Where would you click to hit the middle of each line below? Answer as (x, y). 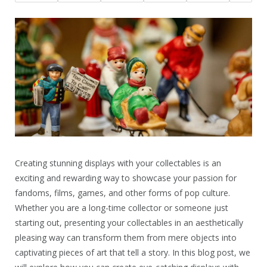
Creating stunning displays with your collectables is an (118, 163)
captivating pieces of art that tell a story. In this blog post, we (133, 252)
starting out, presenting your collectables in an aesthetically (129, 223)
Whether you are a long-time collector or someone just (122, 208)
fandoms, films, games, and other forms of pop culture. (122, 193)
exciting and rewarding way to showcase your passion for (126, 178)
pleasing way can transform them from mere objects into (126, 237)
